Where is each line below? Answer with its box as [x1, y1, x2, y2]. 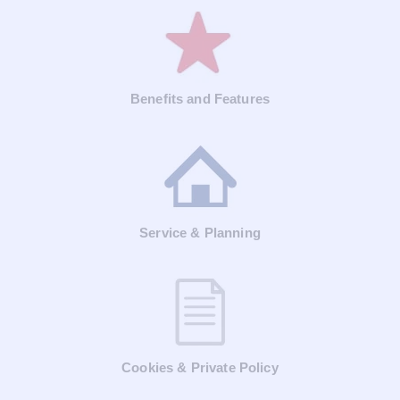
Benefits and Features [129, 90, 271, 106]
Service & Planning [139, 225, 261, 241]
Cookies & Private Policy [121, 359, 279, 375]
